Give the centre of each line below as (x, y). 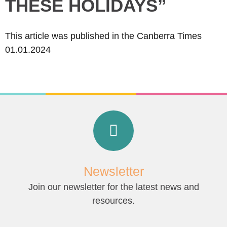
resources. (113, 201)
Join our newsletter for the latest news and (113, 187)
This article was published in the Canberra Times (103, 36)
